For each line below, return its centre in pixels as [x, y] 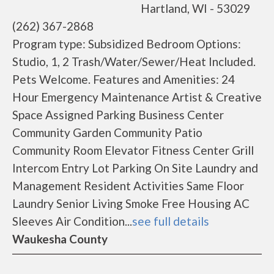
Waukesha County [60, 239]
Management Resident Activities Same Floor [128, 186]
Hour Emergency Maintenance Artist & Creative [137, 97]
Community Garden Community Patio [107, 132]
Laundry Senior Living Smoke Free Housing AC [131, 203]
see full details [171, 221]
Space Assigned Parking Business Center [118, 115]
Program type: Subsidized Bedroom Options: [127, 44]
